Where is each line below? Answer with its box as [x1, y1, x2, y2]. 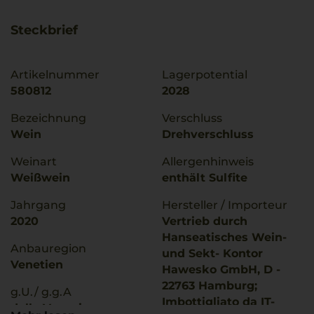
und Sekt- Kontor [162, 247, 263, 260]
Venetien [11, 258, 63, 271]
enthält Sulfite [162, 171, 247, 184]
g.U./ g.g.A [11, 285, 71, 299]
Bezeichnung [11, 111, 86, 125]
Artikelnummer [11, 68, 100, 81]
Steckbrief [11, 22, 78, 38]
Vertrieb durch [162, 214, 247, 228]
